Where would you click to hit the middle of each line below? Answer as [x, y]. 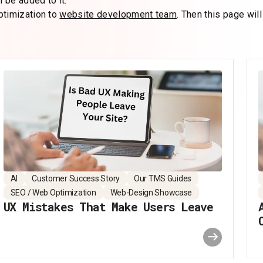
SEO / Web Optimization [53, 192]
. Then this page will [219, 14]
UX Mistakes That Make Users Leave [108, 206]
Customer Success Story [76, 178]
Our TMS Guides [163, 178]
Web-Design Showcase [151, 192]
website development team [118, 14]
